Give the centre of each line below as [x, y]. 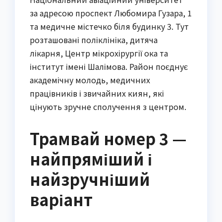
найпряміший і [91, 159]
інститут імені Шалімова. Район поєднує [109, 67]
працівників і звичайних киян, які [97, 93]
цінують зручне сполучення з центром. [108, 107]
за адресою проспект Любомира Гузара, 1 [111, 13]
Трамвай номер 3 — [108, 139]
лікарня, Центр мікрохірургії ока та [99, 53]
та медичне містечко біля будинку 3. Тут [109, 27]
